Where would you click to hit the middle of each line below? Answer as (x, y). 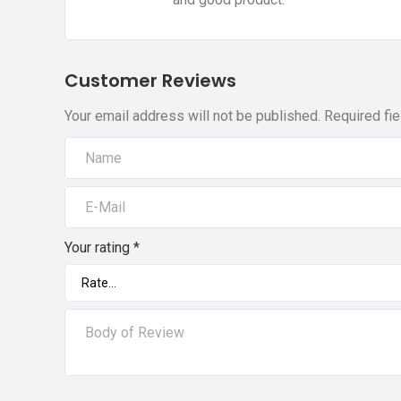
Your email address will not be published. (192, 115)
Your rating (99, 247)
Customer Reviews (150, 80)
